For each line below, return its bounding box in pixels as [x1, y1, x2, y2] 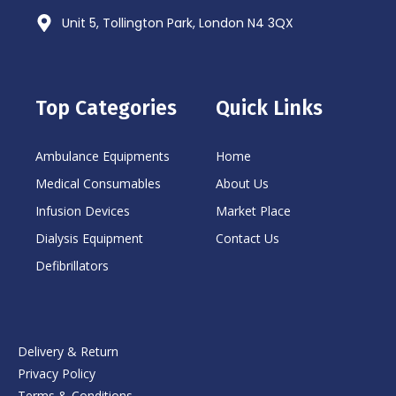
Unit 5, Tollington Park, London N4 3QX [62, 13, 293, 32]
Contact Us [216, 229, 279, 247]
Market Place [216, 202, 291, 219]
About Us [216, 174, 269, 192]
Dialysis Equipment [35, 229, 143, 247]
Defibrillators [35, 256, 109, 274]
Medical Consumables [35, 174, 161, 192]
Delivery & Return [18, 342, 118, 360]
